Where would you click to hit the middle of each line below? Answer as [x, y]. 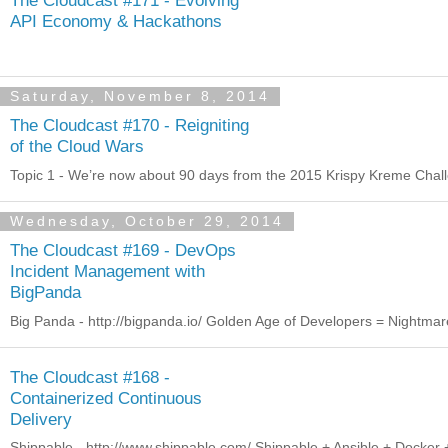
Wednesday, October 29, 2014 [147, 221]
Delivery [41, 418]
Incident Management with [107, 271]
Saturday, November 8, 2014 [140, 96]
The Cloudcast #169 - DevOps [123, 250]
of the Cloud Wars [77, 146]
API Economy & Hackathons [116, 20]
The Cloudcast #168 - [90, 376]
